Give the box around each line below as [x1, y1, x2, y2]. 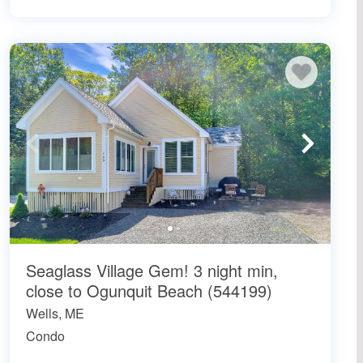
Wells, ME [26, 303, 84, 322]
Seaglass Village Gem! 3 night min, [26, 258, 278, 282]
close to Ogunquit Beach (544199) [26, 278, 272, 302]
